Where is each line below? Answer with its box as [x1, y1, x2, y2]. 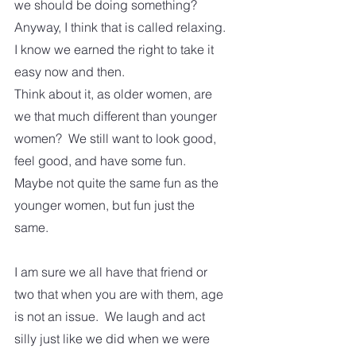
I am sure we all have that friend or [14, 264, 211, 281]
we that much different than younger [14, 108, 220, 125]
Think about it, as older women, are [14, 86, 215, 103]
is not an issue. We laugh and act [14, 308, 208, 325]
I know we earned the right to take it [14, 41, 217, 58]
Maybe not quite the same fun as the [14, 175, 222, 192]
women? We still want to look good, [14, 130, 219, 147]
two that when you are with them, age [14, 286, 226, 303]
